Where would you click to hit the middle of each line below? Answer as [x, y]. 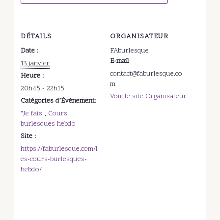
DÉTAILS [36, 36]
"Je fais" [33, 113]
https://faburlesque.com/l [59, 149]
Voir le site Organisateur [148, 96]
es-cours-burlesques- [54, 159]
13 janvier [35, 63]
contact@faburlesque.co [146, 74]
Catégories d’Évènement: [59, 101]
